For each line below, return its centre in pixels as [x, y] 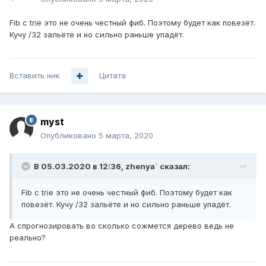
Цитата [113, 76]
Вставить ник [35, 76]
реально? [28, 238]
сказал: [175, 167]
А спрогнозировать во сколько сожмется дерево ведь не [122, 226]
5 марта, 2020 [126, 136]
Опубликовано [69, 136]
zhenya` [142, 167]
